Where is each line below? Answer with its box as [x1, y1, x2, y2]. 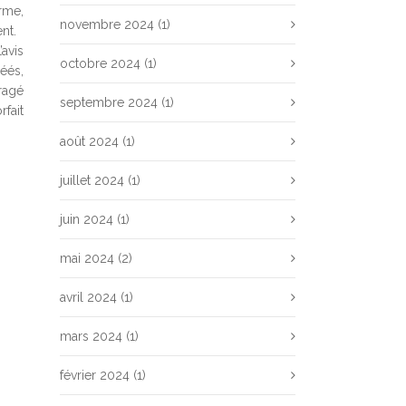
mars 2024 [60, 329, 122, 343]
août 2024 [60, 134, 119, 149]
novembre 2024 [60, 17, 154, 32]
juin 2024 [60, 212, 113, 227]
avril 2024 [60, 290, 117, 304]
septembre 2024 [60, 95, 158, 110]
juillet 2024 [60, 173, 124, 188]
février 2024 [60, 368, 130, 382]
